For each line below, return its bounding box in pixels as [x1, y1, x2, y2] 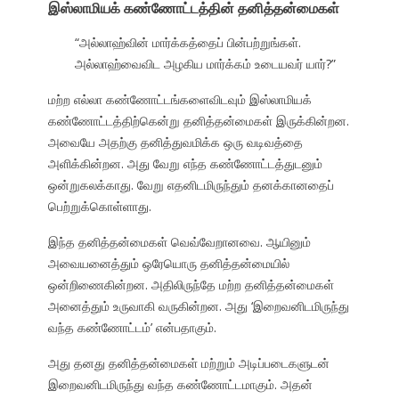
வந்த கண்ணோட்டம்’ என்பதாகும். [47, 319, 216, 337]
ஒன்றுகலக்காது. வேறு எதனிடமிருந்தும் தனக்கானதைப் [47, 176, 334, 194]
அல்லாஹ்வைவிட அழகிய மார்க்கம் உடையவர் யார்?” [74, 55, 336, 73]
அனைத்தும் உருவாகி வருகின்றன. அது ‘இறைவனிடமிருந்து [47, 297, 349, 315]
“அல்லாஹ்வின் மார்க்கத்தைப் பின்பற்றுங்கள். [74, 34, 301, 52]
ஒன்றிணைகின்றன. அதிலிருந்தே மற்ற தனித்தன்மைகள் [47, 276, 334, 294]
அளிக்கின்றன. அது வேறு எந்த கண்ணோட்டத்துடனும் [47, 155, 322, 173]
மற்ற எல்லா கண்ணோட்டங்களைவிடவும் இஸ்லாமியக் [47, 91, 312, 109]
